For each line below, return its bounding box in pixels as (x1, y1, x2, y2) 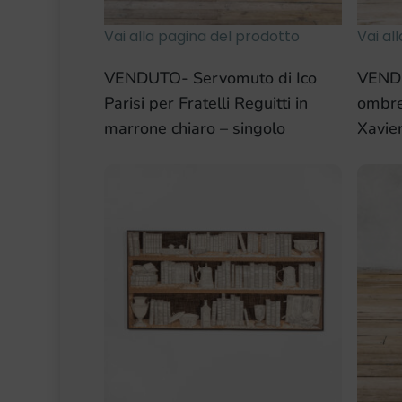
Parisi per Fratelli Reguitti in (103, 92, 308, 115)
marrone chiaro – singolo (103, 118, 285, 140)
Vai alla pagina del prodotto (103, 26, 300, 48)
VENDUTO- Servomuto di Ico (103, 67, 317, 90)
